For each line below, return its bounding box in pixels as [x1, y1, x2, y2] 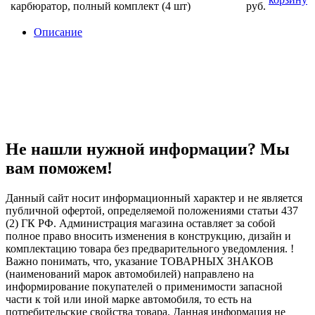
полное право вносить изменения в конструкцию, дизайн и [6, 230, 291, 243]
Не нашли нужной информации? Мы [6, 140, 290, 159]
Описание [34, 26, 82, 39]
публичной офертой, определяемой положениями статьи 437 [6, 205, 298, 217]
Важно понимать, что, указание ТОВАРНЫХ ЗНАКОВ [6, 255, 274, 268]
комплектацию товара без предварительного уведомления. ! [6, 243, 294, 255]
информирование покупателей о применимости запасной [6, 281, 283, 293]
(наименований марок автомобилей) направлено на [6, 268, 254, 281]
